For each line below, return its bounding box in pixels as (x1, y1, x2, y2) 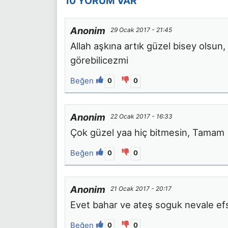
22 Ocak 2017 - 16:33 (110, 112, 173, 120)
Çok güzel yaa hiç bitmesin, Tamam (70, 126, 224, 138)
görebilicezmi (70, 54, 128, 66)
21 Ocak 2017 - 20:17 (110, 184, 172, 192)
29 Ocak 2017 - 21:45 (110, 25, 172, 34)
